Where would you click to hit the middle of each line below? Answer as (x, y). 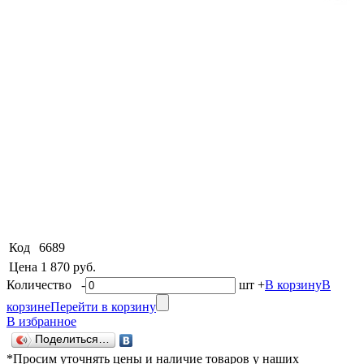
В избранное (41, 321)
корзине (28, 306)
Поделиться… (72, 339)
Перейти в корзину (103, 306)
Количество (44, 284)
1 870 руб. (68, 266)
